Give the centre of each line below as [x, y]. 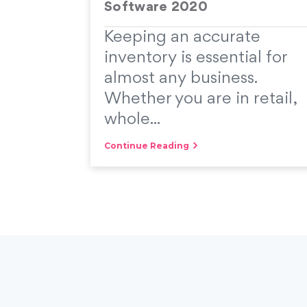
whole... [132, 120]
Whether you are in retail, [200, 99]
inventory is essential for [196, 58]
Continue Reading [147, 145]
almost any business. [181, 78]
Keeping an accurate [182, 37]
